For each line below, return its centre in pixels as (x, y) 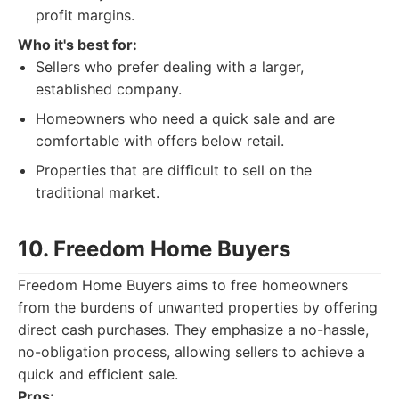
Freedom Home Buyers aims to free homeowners (183, 285)
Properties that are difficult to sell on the (174, 170)
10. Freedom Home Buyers (154, 249)
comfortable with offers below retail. (160, 141)
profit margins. (85, 15)
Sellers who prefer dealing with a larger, (170, 67)
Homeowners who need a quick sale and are (185, 118)
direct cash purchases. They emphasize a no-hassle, (193, 330)
